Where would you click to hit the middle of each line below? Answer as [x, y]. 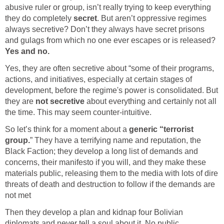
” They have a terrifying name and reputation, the [115, 140]
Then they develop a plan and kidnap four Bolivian [94, 212]
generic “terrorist [161, 129]
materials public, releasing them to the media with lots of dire [111, 173]
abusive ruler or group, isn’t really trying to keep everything [108, 7]
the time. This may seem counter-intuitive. [78, 112]
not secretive [61, 101]
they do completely [39, 18]
